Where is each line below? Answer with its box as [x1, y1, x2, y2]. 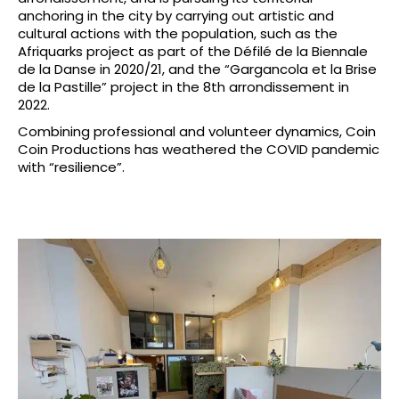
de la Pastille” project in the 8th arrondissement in [18, 77, 349, 96]
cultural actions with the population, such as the [18, 23, 338, 43]
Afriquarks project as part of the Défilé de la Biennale [18, 41, 368, 61]
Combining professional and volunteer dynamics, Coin [18, 121, 376, 141]
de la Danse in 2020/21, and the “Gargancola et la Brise [18, 59, 377, 78]
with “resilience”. [18, 157, 125, 176]
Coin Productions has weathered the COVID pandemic [18, 139, 379, 159]
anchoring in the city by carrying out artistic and [18, 5, 334, 25]
